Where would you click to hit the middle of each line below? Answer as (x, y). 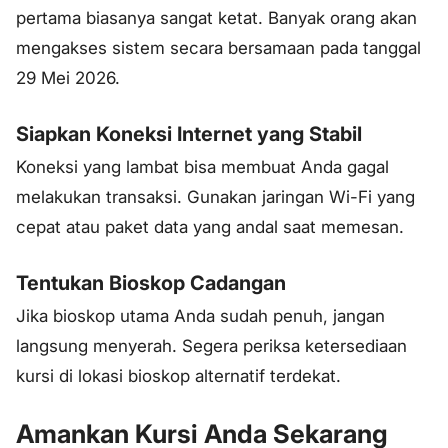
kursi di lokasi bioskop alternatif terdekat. (178, 375)
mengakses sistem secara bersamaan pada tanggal (218, 48)
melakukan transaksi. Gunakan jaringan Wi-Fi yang (215, 196)
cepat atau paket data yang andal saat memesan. (210, 226)
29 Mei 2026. (68, 78)
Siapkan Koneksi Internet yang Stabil (189, 133)
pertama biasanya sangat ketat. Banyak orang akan (216, 18)
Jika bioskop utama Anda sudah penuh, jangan (200, 315)
